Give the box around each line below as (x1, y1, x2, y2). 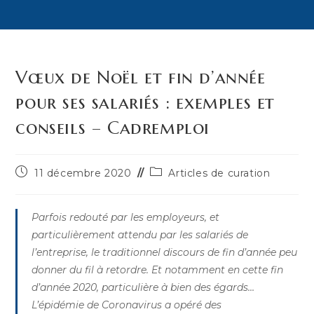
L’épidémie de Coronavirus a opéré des (32, 298, 222, 311)
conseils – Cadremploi (15, 116, 210, 139)
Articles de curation (168, 166, 271, 179)
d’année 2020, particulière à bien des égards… (32, 280, 255, 294)
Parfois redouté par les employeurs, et (32, 210, 220, 224)
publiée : (15, 177, 60, 191)
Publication (15, 164, 75, 177)
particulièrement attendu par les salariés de (32, 228, 249, 241)
